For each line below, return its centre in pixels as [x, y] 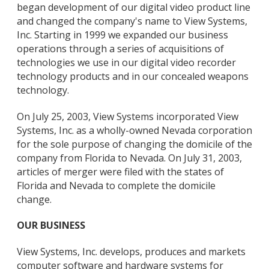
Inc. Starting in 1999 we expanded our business [122, 35]
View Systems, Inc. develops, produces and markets [131, 252]
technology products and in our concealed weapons [133, 76]
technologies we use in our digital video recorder [126, 62]
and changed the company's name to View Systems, [132, 21]
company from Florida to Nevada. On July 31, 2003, [129, 158]
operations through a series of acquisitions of [120, 48]
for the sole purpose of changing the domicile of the [134, 144]
